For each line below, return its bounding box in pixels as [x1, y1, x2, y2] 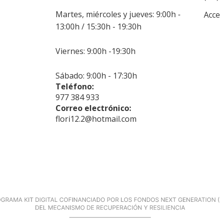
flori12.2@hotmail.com [55, 113, 137, 124]
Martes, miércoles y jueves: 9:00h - [55, 8, 181, 20]
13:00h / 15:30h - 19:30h [55, 21, 142, 32]
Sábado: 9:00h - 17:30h [55, 70, 137, 81]
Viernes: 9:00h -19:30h [55, 45, 136, 56]
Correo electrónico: [55, 102, 132, 113]
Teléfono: [55, 81, 94, 92]
